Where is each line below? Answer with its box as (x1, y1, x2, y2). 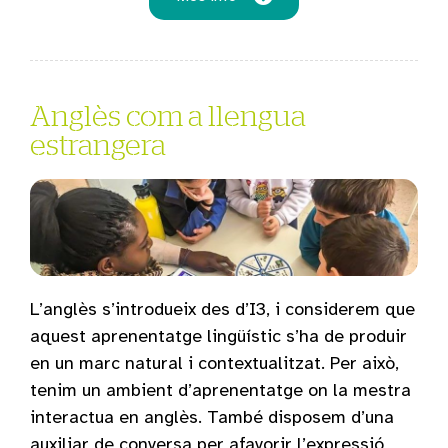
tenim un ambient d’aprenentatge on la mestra (30, 378, 411, 401)
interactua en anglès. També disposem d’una (30, 405, 394, 428)
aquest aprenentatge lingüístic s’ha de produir (30, 324, 407, 347)
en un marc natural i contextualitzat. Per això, (30, 351, 399, 374)
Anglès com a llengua (30, 98, 306, 131)
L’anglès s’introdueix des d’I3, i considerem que (30, 297, 415, 320)
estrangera (30, 127, 166, 160)
